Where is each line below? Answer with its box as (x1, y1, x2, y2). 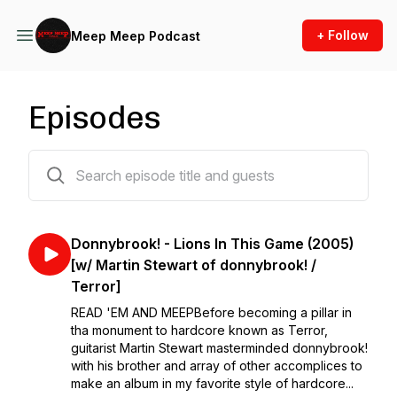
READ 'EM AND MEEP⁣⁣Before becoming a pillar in (71, 305, 352, 320)
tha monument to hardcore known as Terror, (71, 323, 328, 338)
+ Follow (316, 27, 369, 43)
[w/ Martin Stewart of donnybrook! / (71, 256, 316, 274)
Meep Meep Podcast (71, 27, 200, 43)
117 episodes (27, 153, 103, 168)
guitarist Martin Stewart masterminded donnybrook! (71, 340, 368, 355)
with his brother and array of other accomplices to (71, 358, 362, 373)
